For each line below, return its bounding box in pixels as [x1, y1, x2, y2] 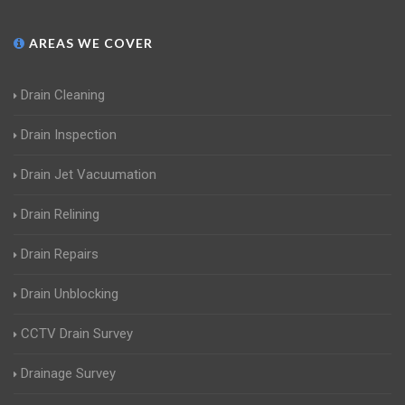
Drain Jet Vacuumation [21, 166, 156, 184]
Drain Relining [21, 206, 99, 223]
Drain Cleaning [21, 87, 105, 104]
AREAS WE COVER [25, 35, 153, 52]
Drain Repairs [21, 246, 99, 263]
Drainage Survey [21, 365, 116, 382]
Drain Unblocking [21, 286, 118, 303]
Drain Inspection [21, 127, 117, 144]
